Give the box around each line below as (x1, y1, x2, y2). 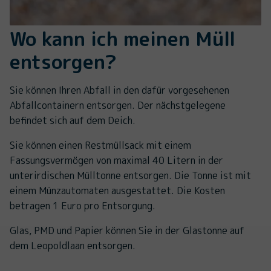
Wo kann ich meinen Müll (10, 25, 235, 53)
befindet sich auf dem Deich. (10, 114, 135, 128)
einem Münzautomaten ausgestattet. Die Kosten (10, 184, 225, 198)
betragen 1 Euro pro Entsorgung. (10, 199, 158, 213)
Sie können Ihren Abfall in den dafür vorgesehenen (10, 83, 229, 97)
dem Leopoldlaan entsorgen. (10, 239, 138, 253)
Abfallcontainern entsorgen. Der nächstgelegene (10, 99, 226, 113)
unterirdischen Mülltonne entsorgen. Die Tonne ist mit (10, 169, 251, 183)
